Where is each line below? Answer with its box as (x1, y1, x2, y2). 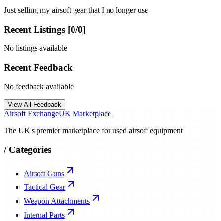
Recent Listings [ (4, 24, 71, 35)
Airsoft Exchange (4, 109, 59, 118)
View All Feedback (8, 100, 61, 108)
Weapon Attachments (24, 197, 90, 206)
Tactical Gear (24, 183, 65, 192)
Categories (9, 144, 51, 155)
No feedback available (4, 82, 74, 91)
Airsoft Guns (24, 169, 64, 178)
